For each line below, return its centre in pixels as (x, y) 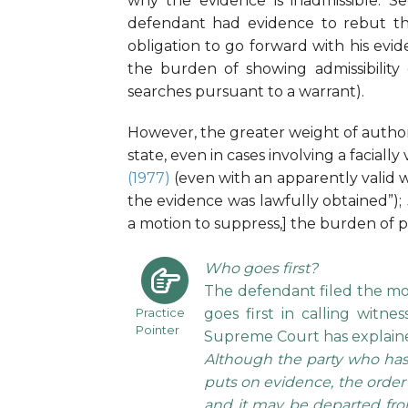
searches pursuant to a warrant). (245, 92)
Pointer (157, 330)
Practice (160, 313)
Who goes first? (261, 269)
